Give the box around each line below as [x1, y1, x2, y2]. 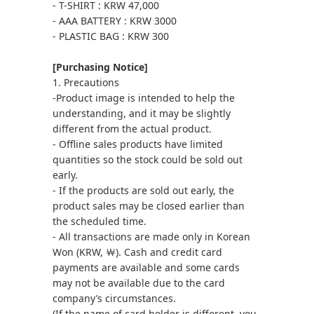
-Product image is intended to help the [53, 91, 235, 104]
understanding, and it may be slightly [53, 107, 231, 120]
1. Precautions [53, 76, 119, 89]
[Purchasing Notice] [53, 60, 148, 74]
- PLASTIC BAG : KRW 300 [53, 29, 169, 43]
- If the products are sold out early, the [53, 184, 234, 197]
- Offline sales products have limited [53, 137, 223, 151]
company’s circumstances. [53, 292, 176, 305]
